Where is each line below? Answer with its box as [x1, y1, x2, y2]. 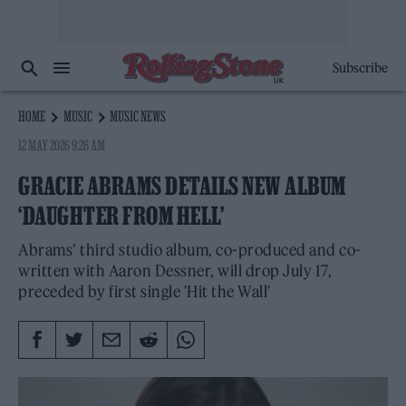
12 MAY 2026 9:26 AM [18, 137, 106, 153]
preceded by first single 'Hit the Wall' [18, 282, 271, 302]
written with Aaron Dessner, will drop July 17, [18, 261, 332, 281]
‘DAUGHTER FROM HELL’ [18, 202, 224, 229]
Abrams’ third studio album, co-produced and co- [18, 240, 362, 260]
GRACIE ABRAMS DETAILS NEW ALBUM [18, 172, 346, 199]
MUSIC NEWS [110, 108, 167, 124]
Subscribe [332, 60, 388, 76]
